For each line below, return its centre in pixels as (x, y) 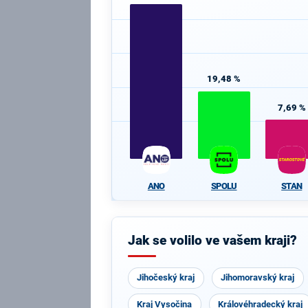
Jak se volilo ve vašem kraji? (212, 241)
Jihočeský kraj (166, 277)
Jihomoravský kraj (258, 277)
